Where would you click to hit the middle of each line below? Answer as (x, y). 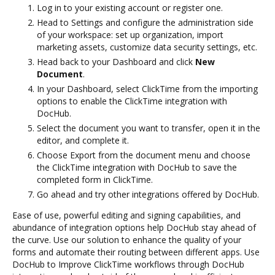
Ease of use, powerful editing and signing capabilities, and (126, 215)
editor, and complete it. (83, 140)
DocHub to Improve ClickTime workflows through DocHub (128, 264)
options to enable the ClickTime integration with (132, 101)
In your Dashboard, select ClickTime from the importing (147, 88)
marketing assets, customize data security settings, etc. (147, 47)
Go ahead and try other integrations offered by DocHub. (148, 194)
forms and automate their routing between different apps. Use (136, 252)
